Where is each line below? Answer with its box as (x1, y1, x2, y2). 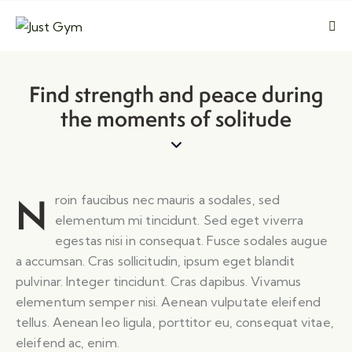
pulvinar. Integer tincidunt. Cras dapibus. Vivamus (16, 273, 302, 290)
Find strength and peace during (29, 79, 323, 110)
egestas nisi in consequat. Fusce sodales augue (55, 233, 328, 249)
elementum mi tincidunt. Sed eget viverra (55, 212, 304, 229)
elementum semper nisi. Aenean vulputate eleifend (16, 294, 321, 310)
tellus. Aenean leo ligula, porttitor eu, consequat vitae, (16, 314, 334, 331)
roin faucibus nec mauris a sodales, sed (55, 192, 280, 208)
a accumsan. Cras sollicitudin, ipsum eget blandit (16, 253, 295, 269)
